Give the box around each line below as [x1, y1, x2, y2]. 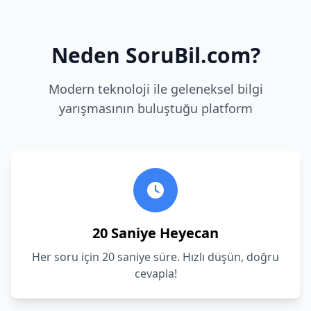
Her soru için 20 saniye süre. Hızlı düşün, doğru [32, 249, 279, 264]
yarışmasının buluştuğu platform [58, 100, 253, 117]
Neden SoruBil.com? [51, 41, 260, 69]
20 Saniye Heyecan [92, 224, 219, 242]
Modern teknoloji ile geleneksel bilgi [48, 81, 263, 97]
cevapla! [134, 266, 177, 281]
